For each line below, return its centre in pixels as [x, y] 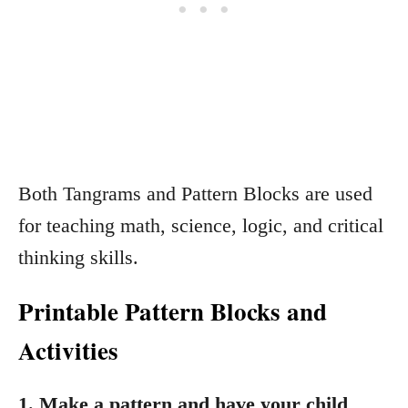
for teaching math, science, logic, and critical [201, 225]
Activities [68, 350]
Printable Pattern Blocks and [173, 311]
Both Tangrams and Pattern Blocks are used [195, 194]
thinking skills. [78, 257]
